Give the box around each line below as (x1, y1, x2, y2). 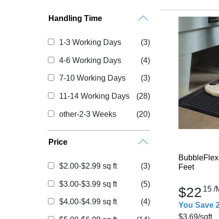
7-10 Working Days (59, 74, 126, 83)
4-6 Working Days (59, 56, 121, 65)
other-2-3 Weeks (59, 109, 116, 118)
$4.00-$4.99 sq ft (59, 197, 117, 206)
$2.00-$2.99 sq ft (59, 161, 117, 170)
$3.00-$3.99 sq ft (59, 179, 117, 188)
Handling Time (48, 14, 102, 22)
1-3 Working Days (59, 38, 121, 46)
